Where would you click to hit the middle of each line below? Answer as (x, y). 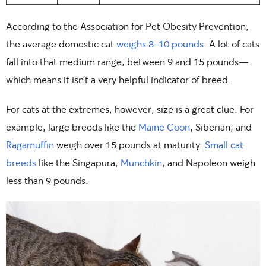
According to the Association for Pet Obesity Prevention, (127, 26)
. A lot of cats (232, 43)
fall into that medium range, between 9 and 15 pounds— (127, 61)
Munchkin (141, 162)
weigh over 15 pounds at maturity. (129, 144)
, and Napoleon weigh (209, 162)
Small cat (224, 144)
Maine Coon (164, 126)
